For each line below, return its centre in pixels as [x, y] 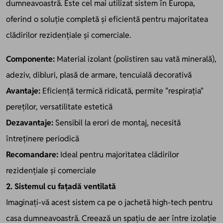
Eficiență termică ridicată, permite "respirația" [122, 91]
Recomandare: [32, 154]
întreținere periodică [43, 138]
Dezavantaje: [30, 122]
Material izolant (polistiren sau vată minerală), [136, 59]
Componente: [30, 59]
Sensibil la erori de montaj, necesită [117, 122]
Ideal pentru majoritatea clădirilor [119, 154]
